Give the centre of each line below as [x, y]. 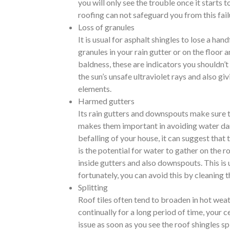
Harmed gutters [106, 101]
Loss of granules [106, 27]
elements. [95, 89]
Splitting [93, 187]
